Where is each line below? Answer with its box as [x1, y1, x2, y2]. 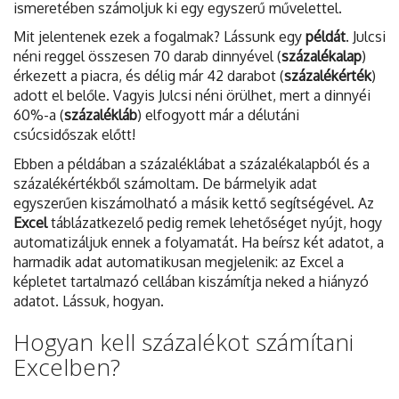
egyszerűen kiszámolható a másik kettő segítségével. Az [13, 193, 374, 212]
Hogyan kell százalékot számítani [13, 325, 354, 358]
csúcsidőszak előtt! [13, 126, 135, 144]
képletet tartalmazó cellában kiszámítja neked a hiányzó [13, 272, 369, 290]
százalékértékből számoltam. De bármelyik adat [13, 174, 317, 192]
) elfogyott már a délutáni [137, 106, 299, 125]
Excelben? [13, 350, 120, 383]
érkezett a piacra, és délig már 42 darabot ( [13, 67, 284, 85]
